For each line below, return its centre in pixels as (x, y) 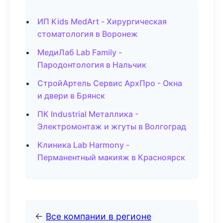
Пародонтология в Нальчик (92, 65)
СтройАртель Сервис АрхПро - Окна (110, 83)
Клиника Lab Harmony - (83, 145)
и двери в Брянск (71, 96)
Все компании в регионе (99, 216)
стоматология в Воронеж (88, 34)
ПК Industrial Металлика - (88, 114)
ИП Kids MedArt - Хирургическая (102, 21)
